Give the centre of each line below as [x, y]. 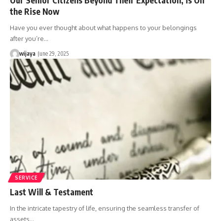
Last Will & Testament [52, 192]
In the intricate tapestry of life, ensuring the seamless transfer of [105, 208]
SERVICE [26, 177]
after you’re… [29, 38]
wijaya [27, 53]
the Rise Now [35, 11]
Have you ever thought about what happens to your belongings [103, 27]
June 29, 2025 [53, 53]
